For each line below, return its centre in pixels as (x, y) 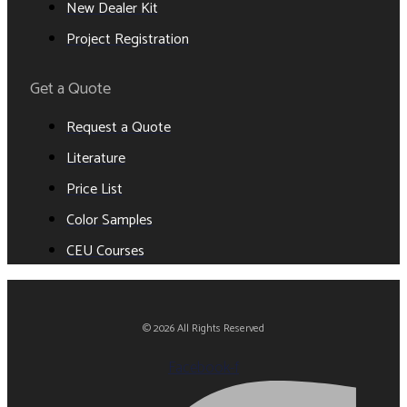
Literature (96, 158)
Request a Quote (119, 127)
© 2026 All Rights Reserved (203, 328)
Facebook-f (203, 367)
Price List (94, 189)
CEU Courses (105, 251)
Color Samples (109, 220)
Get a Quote (70, 89)
